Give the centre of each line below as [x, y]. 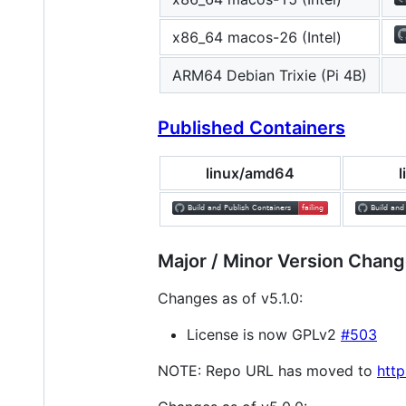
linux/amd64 [250, 173]
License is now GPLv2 [264, 334]
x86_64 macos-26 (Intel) [257, 37]
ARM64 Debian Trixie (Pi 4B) [270, 75]
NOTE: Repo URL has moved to [267, 370]
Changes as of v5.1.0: [230, 298]
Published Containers [251, 127]
